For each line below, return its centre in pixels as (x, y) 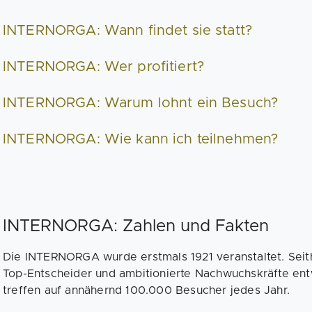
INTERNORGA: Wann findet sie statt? (128, 31)
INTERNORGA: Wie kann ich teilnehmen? (141, 139)
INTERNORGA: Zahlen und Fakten (136, 226)
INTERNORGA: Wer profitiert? (104, 67)
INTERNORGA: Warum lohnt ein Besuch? (141, 103)
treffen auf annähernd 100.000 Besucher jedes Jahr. (147, 290)
